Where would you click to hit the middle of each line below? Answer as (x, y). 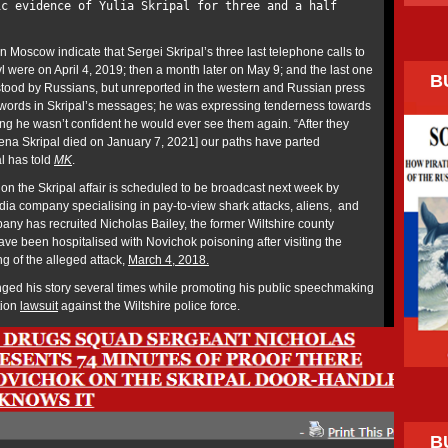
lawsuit (39, 306)
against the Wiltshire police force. (152, 306)
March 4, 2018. (168, 260)
